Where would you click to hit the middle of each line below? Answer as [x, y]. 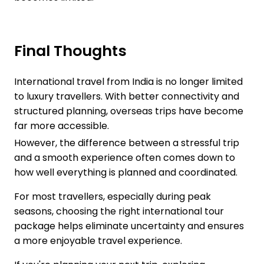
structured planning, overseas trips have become [129, 111]
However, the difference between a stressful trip [127, 143]
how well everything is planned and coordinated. [126, 173]
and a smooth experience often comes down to [125, 158]
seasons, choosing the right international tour [119, 212]
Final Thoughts [70, 51]
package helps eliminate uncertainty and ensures [129, 226]
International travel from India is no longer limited [128, 82]
